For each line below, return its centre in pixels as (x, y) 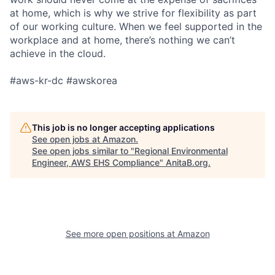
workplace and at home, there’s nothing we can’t (122, 40)
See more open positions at (121, 233)
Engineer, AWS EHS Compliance (96, 162)
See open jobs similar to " (83, 150)
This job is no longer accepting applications (123, 127)
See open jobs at (67, 139)
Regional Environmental (181, 150)
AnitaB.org (187, 162)
